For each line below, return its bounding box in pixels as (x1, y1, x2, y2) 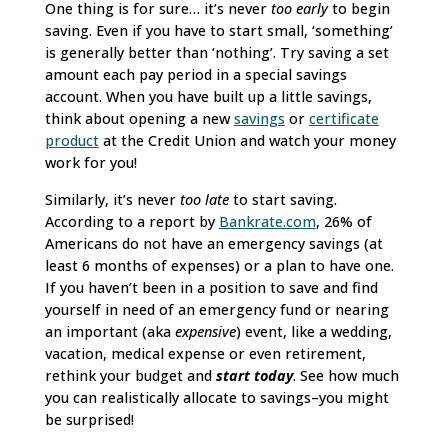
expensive (174, 321, 236, 341)
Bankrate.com (218, 211, 316, 231)
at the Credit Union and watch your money (98, 131, 396, 151)
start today (215, 365, 293, 385)
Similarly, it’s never (44, 189, 180, 209)
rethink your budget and (44, 365, 216, 385)
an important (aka (44, 321, 175, 341)
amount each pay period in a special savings (44, 65, 347, 85)
